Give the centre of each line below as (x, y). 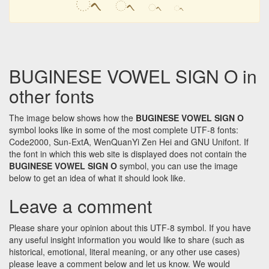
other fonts (52, 96)
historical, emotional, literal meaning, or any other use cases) (125, 252)
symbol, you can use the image (177, 166)
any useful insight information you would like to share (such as (127, 240)
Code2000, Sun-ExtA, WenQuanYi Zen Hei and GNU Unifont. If (129, 142)
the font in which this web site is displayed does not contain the (128, 154)
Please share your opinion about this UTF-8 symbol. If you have (130, 228)
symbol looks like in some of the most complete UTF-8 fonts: (124, 130)
